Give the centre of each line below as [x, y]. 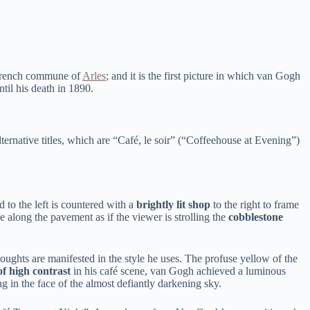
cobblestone [256, 217]
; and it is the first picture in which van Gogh [203, 75]
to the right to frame [255, 204]
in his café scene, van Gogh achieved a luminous [180, 271]
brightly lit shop [173, 204]
